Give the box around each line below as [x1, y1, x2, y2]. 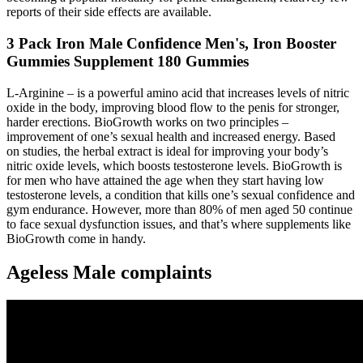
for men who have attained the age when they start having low [6, 173, 324, 187]
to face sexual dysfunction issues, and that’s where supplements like [6, 216, 351, 231]
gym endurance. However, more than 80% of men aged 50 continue [6, 202, 352, 216]
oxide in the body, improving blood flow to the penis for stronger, [6, 100, 340, 114]
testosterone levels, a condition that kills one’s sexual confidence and [6, 187, 355, 202]
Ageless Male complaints [6, 262, 211, 284]
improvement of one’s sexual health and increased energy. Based [6, 129, 335, 143]
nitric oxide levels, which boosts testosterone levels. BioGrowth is [6, 158, 342, 173]
